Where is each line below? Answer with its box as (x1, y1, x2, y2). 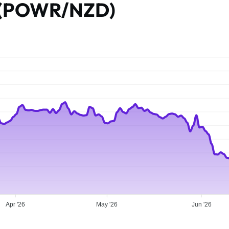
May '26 (96, 201, 118, 209)
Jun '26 (191, 201, 212, 209)
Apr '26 (6, 201, 26, 209)
